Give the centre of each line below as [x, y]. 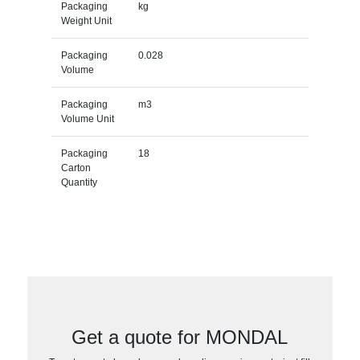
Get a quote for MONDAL [180, 337]
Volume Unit [87, 119]
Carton [76, 168]
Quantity [79, 182]
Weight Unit [86, 20]
